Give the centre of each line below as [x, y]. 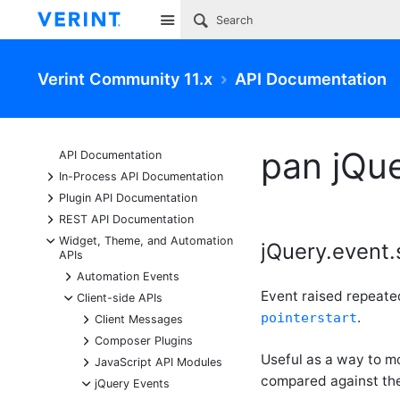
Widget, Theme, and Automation [146, 241]
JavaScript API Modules [158, 362]
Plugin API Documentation [128, 198]
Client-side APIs [120, 298]
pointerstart [309, 318]
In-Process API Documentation [141, 176]
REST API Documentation [126, 219]
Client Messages [139, 319]
